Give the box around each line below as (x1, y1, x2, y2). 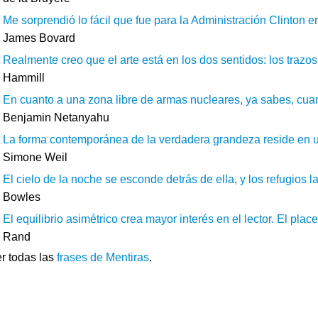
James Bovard (3, 32, 75, 44)
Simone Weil (3, 151, 67, 163)
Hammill (3, 72, 45, 84)
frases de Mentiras (57, 251, 149, 263)
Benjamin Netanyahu (3, 111, 109, 124)
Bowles (3, 191, 40, 203)
